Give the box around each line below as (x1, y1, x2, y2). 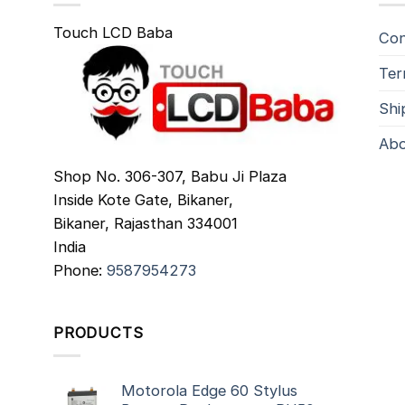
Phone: (53, 260, 107, 279)
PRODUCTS (53, 324, 144, 343)
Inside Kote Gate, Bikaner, (53, 190, 233, 209)
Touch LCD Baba (53, 24, 173, 42)
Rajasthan (114, 213, 183, 232)
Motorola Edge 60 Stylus (121, 381, 297, 400)
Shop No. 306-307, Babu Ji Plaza (53, 166, 287, 185)
